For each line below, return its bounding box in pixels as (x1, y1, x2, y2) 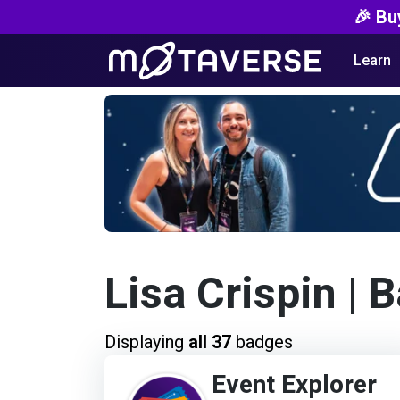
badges (231, 331, 293, 354)
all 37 (188, 331, 231, 354)
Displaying (104, 331, 188, 354)
